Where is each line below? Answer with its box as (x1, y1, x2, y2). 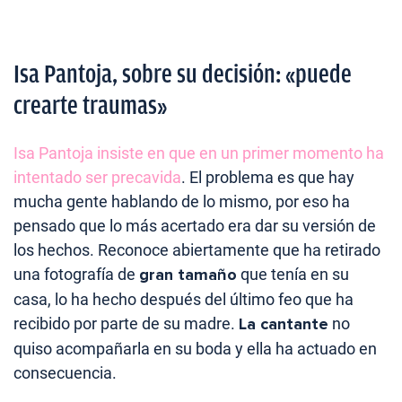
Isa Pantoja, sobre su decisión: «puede (13, 59, 352, 88)
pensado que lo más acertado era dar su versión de (13, 215, 376, 235)
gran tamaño (139, 264, 237, 284)
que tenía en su (237, 264, 349, 284)
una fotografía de (13, 264, 139, 284)
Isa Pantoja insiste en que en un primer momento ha (13, 143, 384, 162)
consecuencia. (13, 363, 117, 382)
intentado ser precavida (13, 167, 181, 187)
